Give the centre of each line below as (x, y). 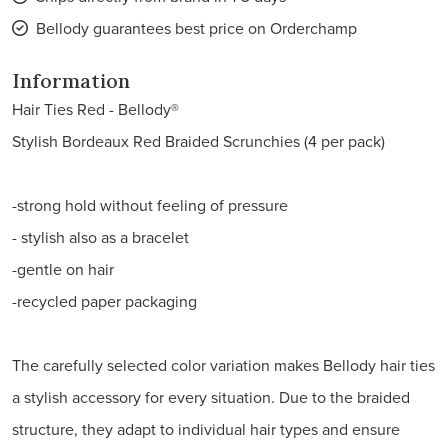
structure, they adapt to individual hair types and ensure (206, 429)
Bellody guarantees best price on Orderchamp (196, 28)
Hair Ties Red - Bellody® (95, 109)
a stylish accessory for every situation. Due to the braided (211, 397)
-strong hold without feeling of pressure (150, 205)
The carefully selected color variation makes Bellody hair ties (223, 365)
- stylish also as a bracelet (100, 237)
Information (71, 80)
